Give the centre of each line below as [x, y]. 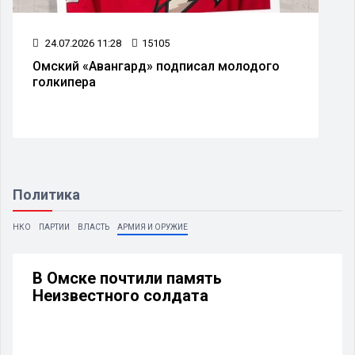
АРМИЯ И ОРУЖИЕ [153, 227]
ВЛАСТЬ [94, 227]
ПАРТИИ [54, 227]
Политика [46, 194]
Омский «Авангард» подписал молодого [156, 66]
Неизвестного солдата [120, 295]
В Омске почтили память [127, 278]
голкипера [64, 82]
